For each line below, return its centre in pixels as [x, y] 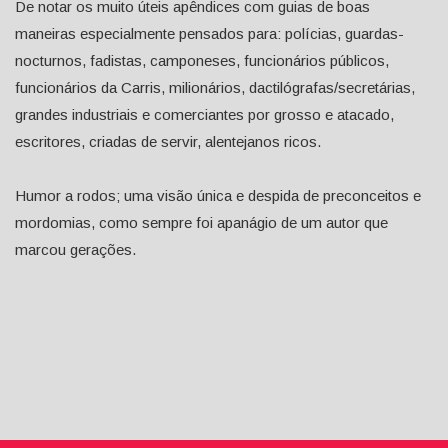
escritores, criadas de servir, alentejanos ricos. [168, 142]
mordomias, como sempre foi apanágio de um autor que [201, 223]
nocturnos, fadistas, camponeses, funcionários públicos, [202, 61]
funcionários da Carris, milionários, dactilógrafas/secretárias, [215, 88]
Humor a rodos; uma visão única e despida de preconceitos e [218, 196]
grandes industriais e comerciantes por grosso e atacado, [204, 115]
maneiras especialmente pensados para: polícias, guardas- [209, 34]
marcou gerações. [75, 250]
